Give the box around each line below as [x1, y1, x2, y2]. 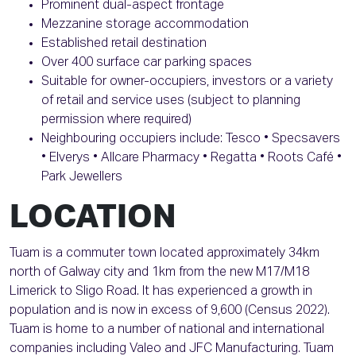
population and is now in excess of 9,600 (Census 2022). [10, 304, 330, 318]
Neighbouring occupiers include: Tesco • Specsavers [41, 133, 340, 146]
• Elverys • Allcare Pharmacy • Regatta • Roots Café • [41, 152, 342, 165]
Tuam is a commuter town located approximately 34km [10, 247, 319, 261]
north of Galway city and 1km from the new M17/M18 [10, 266, 309, 280]
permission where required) [41, 114, 192, 127]
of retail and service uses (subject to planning [41, 95, 300, 108]
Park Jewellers [41, 171, 122, 184]
